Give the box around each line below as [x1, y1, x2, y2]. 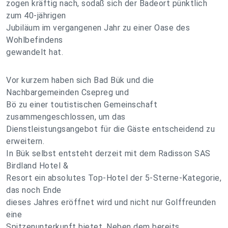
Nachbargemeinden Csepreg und [6, 88, 129, 97]
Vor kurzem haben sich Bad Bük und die [6, 75, 154, 85]
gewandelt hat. [6, 47, 63, 57]
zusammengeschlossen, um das [6, 112, 126, 122]
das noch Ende [6, 185, 62, 195]
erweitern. [6, 136, 44, 146]
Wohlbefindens [6, 35, 63, 45]
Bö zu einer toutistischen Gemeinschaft [6, 100, 157, 109]
